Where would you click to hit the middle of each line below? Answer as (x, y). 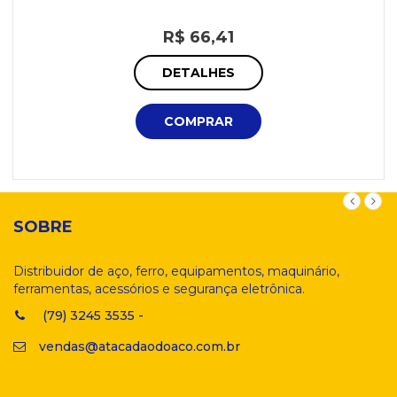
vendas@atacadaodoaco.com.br (140, 346)
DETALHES (198, 73)
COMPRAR (198, 121)
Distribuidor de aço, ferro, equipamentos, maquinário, (176, 271)
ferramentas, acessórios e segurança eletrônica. (159, 289)
